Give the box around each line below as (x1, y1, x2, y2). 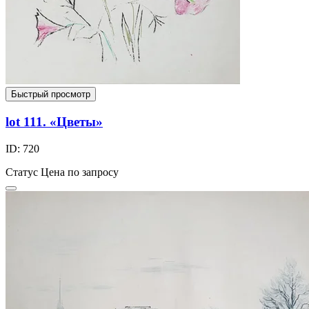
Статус (6, 166, 38, 178)
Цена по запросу (41, 166, 119, 178)
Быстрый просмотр (11, 89, 90, 100)
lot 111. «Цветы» (6, 114, 103, 130)
